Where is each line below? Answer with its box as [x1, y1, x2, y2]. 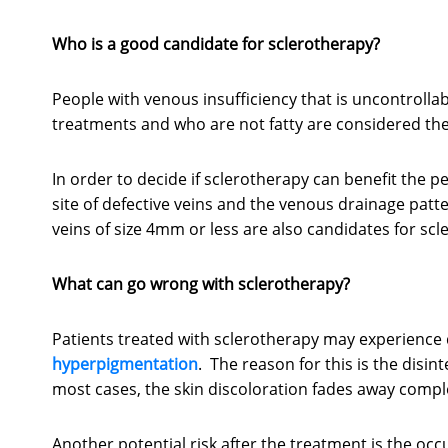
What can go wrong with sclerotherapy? [52, 273, 350, 296]
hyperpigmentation [52, 353, 198, 376]
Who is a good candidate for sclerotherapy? [52, 33, 380, 56]
